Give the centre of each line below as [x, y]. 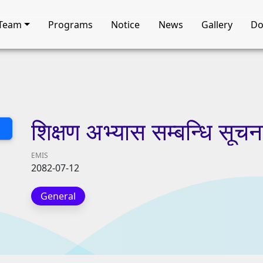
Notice [126, 24]
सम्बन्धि [182, 131]
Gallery [217, 24]
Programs [70, 24]
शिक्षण [55, 131]
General [58, 196]
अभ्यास [116, 131]
